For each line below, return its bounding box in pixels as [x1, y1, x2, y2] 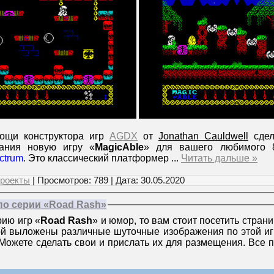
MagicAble [95, 142, 144, 153]
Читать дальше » [181, 153, 257, 164]
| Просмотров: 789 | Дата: [30, 176, 141, 186]
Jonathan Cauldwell [158, 131, 248, 142]
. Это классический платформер [23, 153, 171, 164]
